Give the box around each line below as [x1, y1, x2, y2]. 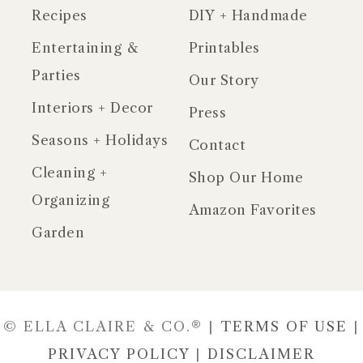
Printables [188, 40, 260, 57]
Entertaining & [32, 40, 139, 57]
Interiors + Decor [32, 100, 153, 117]
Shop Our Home [188, 169, 303, 186]
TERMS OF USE [220, 318, 348, 335]
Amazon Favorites [188, 202, 317, 219]
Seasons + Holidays [32, 132, 169, 149]
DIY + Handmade [188, 7, 308, 24]
